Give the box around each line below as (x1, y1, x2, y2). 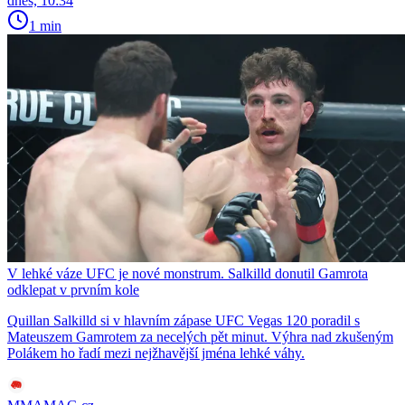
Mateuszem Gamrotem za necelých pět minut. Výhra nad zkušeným (7, 328, 393, 344)
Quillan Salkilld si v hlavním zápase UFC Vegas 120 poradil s (7, 312, 360, 328)
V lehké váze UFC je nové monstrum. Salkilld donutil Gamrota (7, 265, 368, 281)
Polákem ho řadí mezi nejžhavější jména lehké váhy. (7, 344, 305, 361)
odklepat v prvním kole (7, 281, 139, 297)
